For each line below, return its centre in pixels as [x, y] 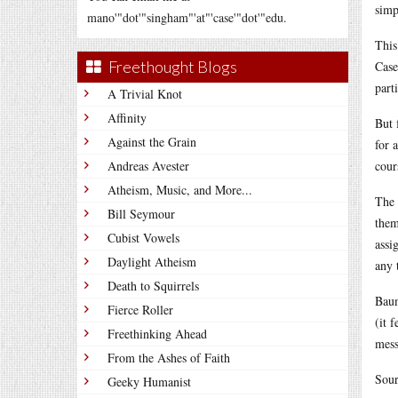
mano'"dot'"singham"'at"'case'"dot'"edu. [187, 17]
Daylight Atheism [152, 262]
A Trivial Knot [145, 94]
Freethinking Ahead [157, 334]
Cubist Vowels [143, 238]
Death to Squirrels [153, 286]
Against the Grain [152, 142]
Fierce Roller [140, 310]
